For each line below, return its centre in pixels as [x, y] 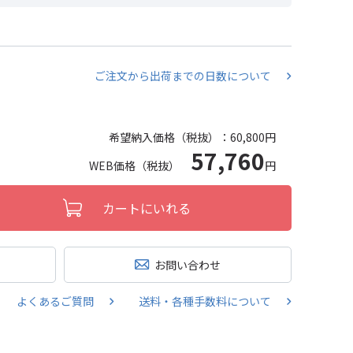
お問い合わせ [188, 264]
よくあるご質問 [55, 301]
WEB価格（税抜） [140, 165]
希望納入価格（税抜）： [169, 137]
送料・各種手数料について [205, 301]
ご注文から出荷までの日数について [183, 76]
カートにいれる [147, 208]
